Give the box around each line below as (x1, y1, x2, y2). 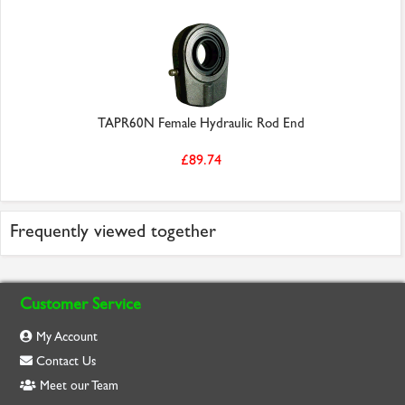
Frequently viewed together (10, 221, 216, 242)
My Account (33, 329, 99, 345)
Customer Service (20, 295, 142, 315)
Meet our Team (36, 378, 119, 394)
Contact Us (33, 353, 97, 370)
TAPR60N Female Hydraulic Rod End (97, 115, 305, 132)
